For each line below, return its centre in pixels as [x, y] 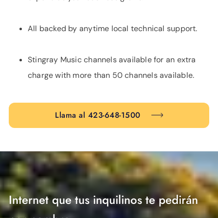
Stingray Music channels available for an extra [112, 59]
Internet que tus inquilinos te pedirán [103, 200]
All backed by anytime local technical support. [113, 28]
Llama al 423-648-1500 [98, 115]
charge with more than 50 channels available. [111, 75]
